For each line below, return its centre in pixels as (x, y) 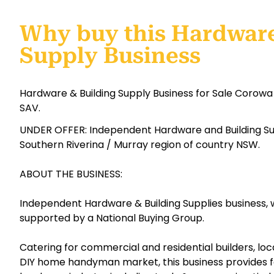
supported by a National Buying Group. (112, 218)
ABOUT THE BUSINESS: (71, 174)
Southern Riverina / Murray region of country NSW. (140, 145)
